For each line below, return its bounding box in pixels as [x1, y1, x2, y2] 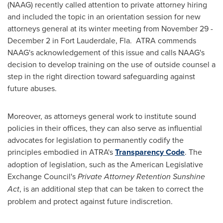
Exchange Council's [7, 171, 78, 182]
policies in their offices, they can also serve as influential [7, 122, 202, 133]
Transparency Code [115, 146, 185, 158]
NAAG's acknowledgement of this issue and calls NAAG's [7, 47, 205, 58]
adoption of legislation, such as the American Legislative [7, 159, 203, 170]
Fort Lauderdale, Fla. [61, 35, 132, 46]
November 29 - [161, 23, 213, 34]
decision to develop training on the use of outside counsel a [7, 59, 216, 70]
